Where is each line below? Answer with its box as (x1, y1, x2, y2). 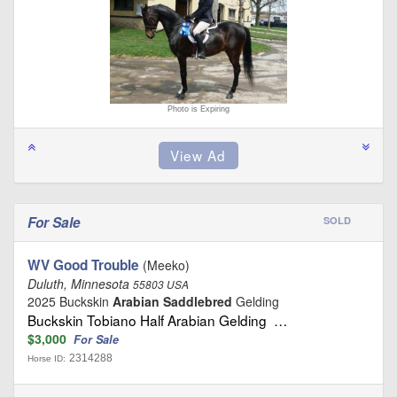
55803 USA (133, 277, 189, 292)
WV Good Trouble (27, 255, 139, 275)
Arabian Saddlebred (113, 292, 232, 310)
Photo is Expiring (167, 105, 230, 113)
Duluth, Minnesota (27, 275, 133, 292)
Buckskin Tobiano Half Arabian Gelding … (27, 310, 287, 330)
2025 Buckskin (27, 292, 113, 310)
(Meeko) (139, 256, 190, 274)
